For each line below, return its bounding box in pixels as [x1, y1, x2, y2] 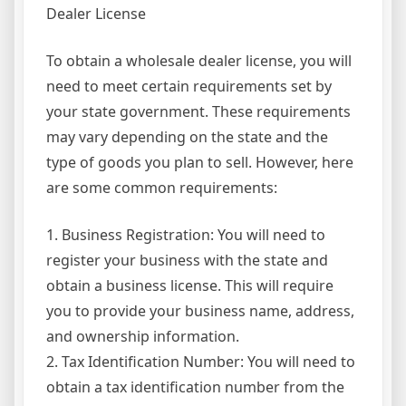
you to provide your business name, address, [46, 301, 354, 322]
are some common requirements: [46, 178, 277, 198]
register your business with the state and [46, 250, 328, 271]
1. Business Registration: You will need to [46, 225, 325, 246]
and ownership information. [46, 326, 239, 347]
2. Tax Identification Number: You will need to [46, 352, 355, 372]
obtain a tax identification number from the [46, 377, 344, 398]
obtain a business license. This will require [46, 275, 333, 296]
